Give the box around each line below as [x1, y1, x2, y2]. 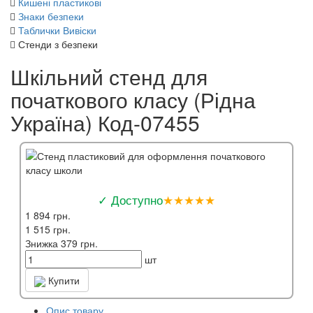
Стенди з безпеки [18, 36, 98, 51]
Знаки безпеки [18, 8, 84, 23]
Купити [45, 272, 80, 287]
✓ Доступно [98, 190, 163, 208]
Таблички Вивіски [18, 22, 96, 37]
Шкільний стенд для [10, 61, 208, 92]
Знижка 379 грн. [25, 235, 98, 250]
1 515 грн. [25, 221, 71, 236]
